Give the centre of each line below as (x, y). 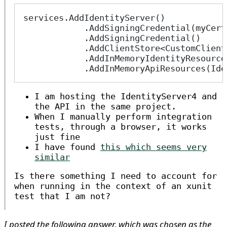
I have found (67, 147)
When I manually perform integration (123, 117)
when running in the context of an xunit (113, 186)
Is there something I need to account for (116, 176)
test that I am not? (62, 196)
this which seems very (154, 147)
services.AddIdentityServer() (94, 18)
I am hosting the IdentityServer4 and (126, 96)
